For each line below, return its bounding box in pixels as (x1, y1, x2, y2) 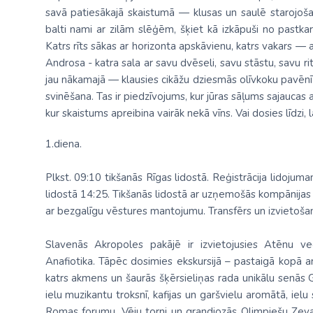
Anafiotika (45, 254, 93, 268)
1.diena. (45, 137, 82, 151)
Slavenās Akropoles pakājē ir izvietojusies (45, 238, 265, 252)
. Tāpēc (92, 254, 131, 268)
